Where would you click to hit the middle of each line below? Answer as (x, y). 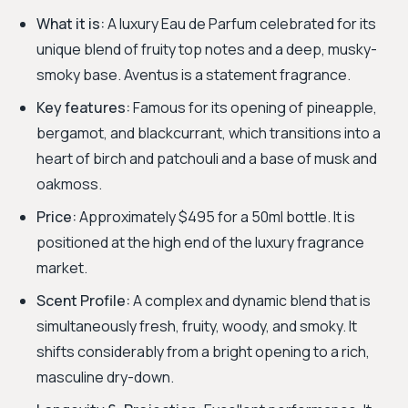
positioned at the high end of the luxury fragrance (200, 242)
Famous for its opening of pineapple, (254, 107)
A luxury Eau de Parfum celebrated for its (240, 24)
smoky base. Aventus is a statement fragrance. (194, 75)
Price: (56, 217)
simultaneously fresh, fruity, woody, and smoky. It (197, 326)
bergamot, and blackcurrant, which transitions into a (209, 133)
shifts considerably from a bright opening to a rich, (203, 352)
